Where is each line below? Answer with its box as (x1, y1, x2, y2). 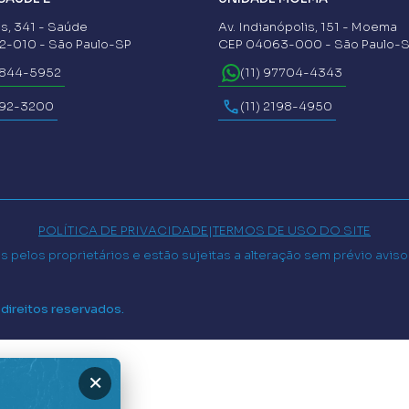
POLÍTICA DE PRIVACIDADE (38, 222, 208, 238)
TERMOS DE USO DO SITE (213, 222, 371, 238)
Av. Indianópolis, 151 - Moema (218, 18, 397, 35)
